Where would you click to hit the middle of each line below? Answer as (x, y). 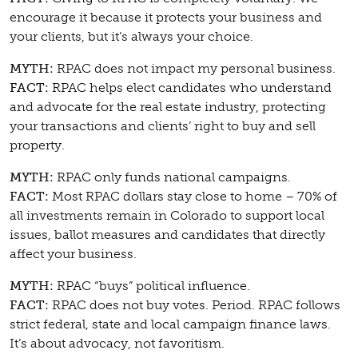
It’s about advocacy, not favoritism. (117, 344)
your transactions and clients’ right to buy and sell (163, 126)
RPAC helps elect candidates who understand (192, 88)
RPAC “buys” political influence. (152, 286)
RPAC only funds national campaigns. (174, 177)
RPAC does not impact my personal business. (196, 69)
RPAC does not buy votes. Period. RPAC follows (196, 305)
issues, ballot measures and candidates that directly (167, 235)
